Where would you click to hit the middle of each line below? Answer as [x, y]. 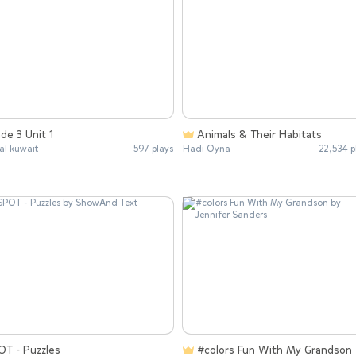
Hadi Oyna [207, 149]
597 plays [153, 149]
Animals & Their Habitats [259, 135]
